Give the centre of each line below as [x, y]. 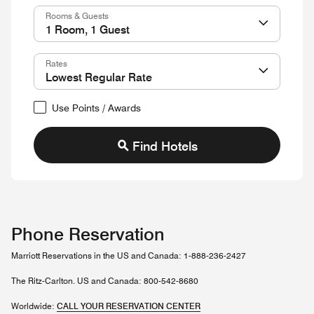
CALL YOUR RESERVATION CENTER [129, 306]
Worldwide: [34, 306]
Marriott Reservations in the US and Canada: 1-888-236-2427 [129, 255]
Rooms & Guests [77, 16]
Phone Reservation [88, 234]
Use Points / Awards [96, 108]
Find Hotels [165, 146]
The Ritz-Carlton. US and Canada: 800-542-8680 [105, 281]
